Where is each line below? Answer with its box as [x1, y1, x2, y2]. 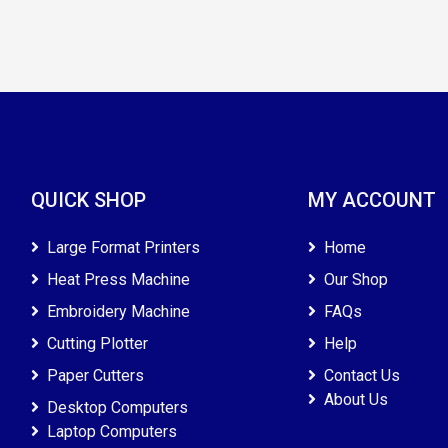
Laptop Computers [46, 421, 177, 441]
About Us [324, 389, 389, 409]
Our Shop [324, 269, 389, 289]
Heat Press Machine [46, 269, 190, 289]
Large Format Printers [46, 237, 200, 257]
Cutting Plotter [46, 333, 148, 353]
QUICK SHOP [30, 187, 146, 212]
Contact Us [324, 365, 401, 385]
